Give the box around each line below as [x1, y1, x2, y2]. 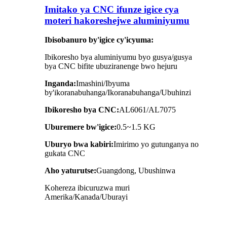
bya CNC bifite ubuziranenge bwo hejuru [45, 62, 177, 71]
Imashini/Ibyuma [76, 79, 130, 88]
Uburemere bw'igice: [45, 123, 117, 132]
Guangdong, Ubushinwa [96, 166, 175, 175]
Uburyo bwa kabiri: [45, 140, 113, 149]
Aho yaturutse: [45, 166, 96, 175]
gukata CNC [45, 149, 85, 158]
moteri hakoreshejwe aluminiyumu [45, 15, 190, 26]
